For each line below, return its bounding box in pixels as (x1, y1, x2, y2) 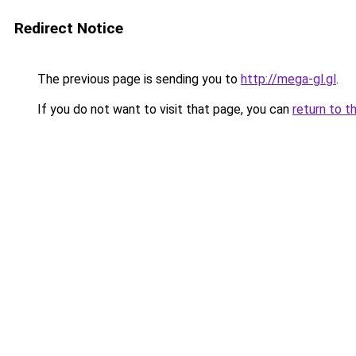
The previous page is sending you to (34, 72, 241, 87)
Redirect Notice (14, 19, 123, 37)
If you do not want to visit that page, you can (34, 102, 292, 117)
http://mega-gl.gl (241, 72, 336, 87)
